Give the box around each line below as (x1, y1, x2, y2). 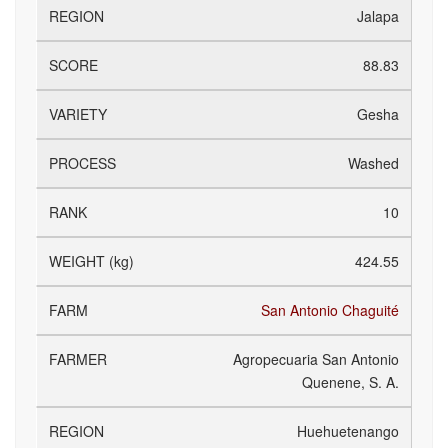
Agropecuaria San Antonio (233, 349, 399, 369)
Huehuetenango (297, 421, 399, 441)
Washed (348, 153, 399, 173)
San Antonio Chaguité (261, 300, 399, 320)
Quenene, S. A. (302, 372, 399, 392)
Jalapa (357, 6, 399, 26)
